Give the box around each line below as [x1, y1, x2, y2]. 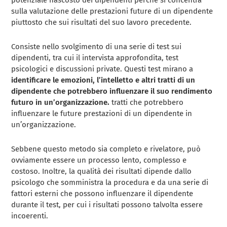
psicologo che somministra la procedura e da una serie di [11, 177, 209, 187]
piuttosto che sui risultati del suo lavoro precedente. [11, 17, 192, 27]
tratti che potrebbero [109, 97, 184, 107]
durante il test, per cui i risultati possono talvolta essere [11, 200, 203, 209]
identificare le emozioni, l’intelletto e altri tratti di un [11, 75, 196, 85]
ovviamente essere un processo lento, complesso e [11, 155, 187, 165]
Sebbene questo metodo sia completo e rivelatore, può [11, 144, 201, 154]
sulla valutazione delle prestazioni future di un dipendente [11, 6, 213, 16]
